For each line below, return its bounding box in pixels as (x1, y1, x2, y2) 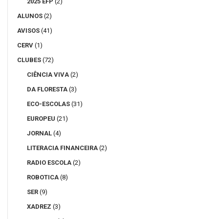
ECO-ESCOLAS (27, 100, 70, 108)
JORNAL (27, 130, 52, 137)
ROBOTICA (27, 174, 59, 181)
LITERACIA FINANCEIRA (27, 144, 98, 152)
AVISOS (17, 27, 40, 35)
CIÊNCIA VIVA (27, 71, 69, 79)
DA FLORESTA (27, 86, 67, 93)
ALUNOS (17, 12, 43, 20)
